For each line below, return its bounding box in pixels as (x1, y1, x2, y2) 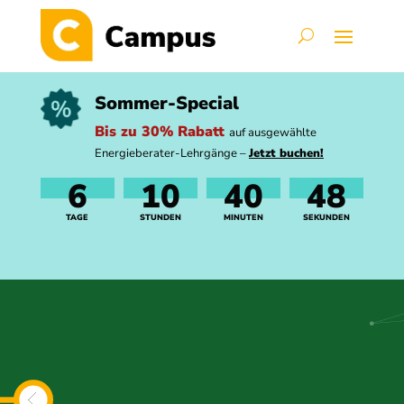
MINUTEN (224, 212, 264, 223)
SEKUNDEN (303, 212, 351, 223)
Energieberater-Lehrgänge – (94, 145, 249, 161)
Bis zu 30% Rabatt (94, 122, 229, 142)
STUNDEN (139, 212, 181, 223)
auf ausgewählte (228, 124, 317, 141)
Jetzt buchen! (248, 145, 324, 161)
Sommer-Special (94, 91, 239, 115)
